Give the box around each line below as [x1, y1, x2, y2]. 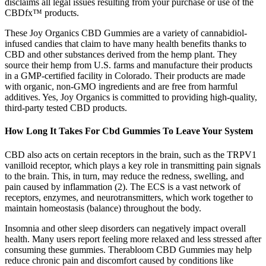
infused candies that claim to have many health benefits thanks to [5, 39, 246, 49]
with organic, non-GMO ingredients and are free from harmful [5, 81, 237, 91]
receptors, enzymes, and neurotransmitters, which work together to [5, 192, 253, 202]
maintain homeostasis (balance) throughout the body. [5, 202, 201, 213]
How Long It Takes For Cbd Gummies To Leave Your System [5, 126, 253, 137]
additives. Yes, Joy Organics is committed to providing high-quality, [5, 92, 257, 102]
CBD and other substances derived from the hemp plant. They [5, 49, 237, 59]
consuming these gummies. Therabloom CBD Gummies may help [5, 244, 252, 255]
